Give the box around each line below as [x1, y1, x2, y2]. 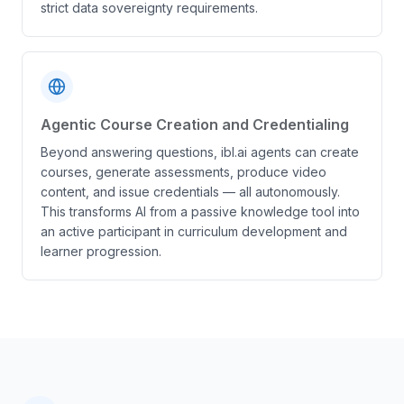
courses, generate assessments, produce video [41, 164, 326, 179]
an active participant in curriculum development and [41, 224, 347, 239]
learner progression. [41, 243, 161, 259]
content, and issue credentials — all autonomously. [41, 184, 340, 199]
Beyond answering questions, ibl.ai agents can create [41, 144, 359, 160]
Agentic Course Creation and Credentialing [41, 115, 349, 133]
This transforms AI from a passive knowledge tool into [41, 204, 360, 219]
